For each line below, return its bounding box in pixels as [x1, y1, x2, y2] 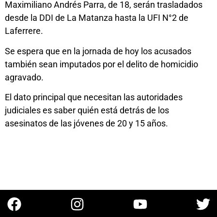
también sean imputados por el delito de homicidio [5, 59, 198, 69]
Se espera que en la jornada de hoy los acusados [5, 46, 191, 56]
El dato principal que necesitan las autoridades [5, 92, 183, 102]
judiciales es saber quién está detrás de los [5, 105, 169, 115]
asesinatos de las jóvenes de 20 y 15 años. [5, 118, 168, 128]
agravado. [5, 72, 44, 82]
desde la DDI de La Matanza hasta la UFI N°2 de [5, 13, 188, 23]
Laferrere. [5, 26, 43, 36]
